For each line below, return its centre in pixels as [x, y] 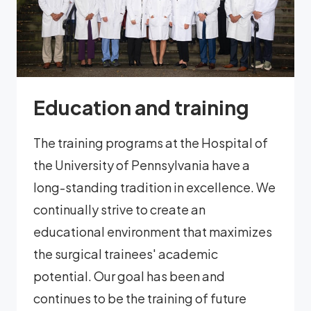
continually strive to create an [119, 210]
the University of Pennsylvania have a [142, 165]
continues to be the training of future [140, 299]
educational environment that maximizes [153, 232]
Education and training [141, 108]
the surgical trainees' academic [126, 254]
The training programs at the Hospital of [151, 143]
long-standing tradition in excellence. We [154, 187]
